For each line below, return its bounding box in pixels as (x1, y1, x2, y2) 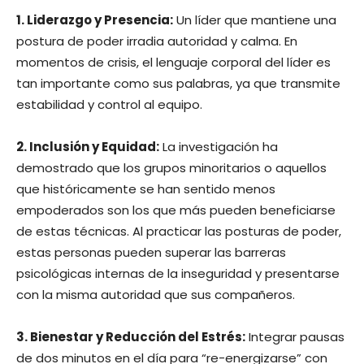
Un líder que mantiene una (173, 11, 336, 28)
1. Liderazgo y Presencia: (16, 11, 173, 28)
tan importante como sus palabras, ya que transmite (16, 74, 340, 92)
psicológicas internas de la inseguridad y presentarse (16, 264, 340, 282)
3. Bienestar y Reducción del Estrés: (16, 327, 245, 345)
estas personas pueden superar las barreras (16, 243, 286, 261)
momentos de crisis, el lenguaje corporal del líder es (16, 53, 331, 71)
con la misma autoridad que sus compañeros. (16, 285, 295, 303)
